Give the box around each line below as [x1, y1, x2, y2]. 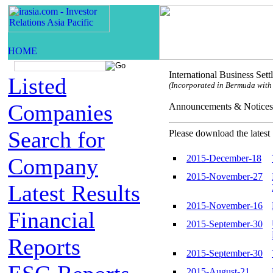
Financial [8, 207, 95, 233]
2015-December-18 [186, 153, 261, 163]
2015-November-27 [186, 171, 263, 182]
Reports [8, 234, 80, 260]
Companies [8, 100, 113, 126]
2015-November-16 [186, 200, 263, 211]
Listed [8, 73, 66, 99]
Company [8, 154, 98, 179]
